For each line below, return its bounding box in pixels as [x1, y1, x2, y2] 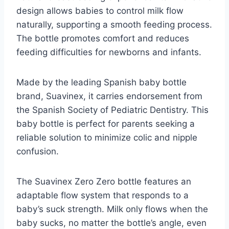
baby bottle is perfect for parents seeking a [16, 119, 195, 129]
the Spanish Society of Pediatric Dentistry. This [16, 105, 209, 116]
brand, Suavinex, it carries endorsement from [16, 91, 202, 102]
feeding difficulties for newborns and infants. [16, 47, 201, 58]
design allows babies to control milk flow [16, 6, 184, 16]
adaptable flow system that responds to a [16, 190, 189, 201]
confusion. [16, 146, 59, 157]
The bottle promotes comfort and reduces [16, 33, 189, 44]
